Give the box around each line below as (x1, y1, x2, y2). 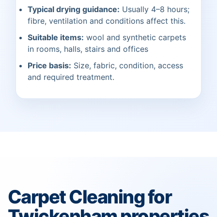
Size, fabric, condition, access (71, 61, 183, 71)
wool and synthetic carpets (84, 32, 186, 43)
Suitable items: (28, 32, 84, 43)
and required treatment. (28, 72, 114, 82)
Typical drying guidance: (28, 4, 120, 15)
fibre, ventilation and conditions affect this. (28, 16, 186, 26)
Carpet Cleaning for (8, 186, 172, 208)
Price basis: (28, 61, 71, 71)
